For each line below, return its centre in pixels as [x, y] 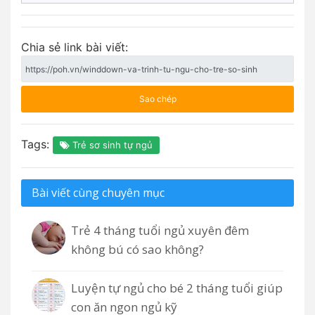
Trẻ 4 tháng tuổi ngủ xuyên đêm [160, 231]
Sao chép [157, 99]
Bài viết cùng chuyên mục [98, 193]
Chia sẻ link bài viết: [75, 47]
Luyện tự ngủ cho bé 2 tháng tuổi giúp [177, 288]
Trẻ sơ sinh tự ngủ [111, 145]
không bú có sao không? [137, 250]
